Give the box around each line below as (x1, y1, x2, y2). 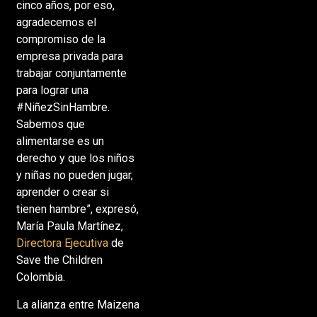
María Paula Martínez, (16, 219, 123, 234)
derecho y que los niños (16, 151, 134, 166)
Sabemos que (16, 117, 85, 132)
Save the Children (16, 253, 103, 267)
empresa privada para (16, 50, 123, 64)
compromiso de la (16, 33, 105, 47)
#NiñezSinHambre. (16, 100, 110, 115)
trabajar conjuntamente (16, 67, 127, 81)
